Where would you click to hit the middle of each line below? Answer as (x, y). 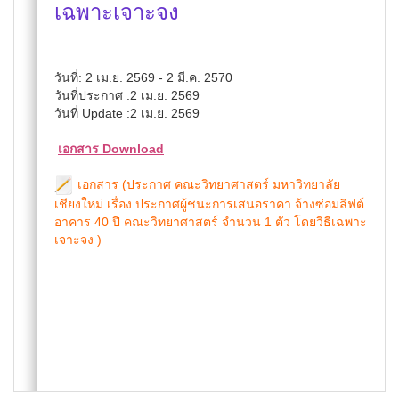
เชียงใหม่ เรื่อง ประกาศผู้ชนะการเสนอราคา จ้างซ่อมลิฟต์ (209, 204)
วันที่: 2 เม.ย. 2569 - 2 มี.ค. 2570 (143, 77)
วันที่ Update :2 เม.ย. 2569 (127, 113)
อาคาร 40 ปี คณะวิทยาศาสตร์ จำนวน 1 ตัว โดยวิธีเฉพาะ (211, 222)
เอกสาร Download (111, 149)
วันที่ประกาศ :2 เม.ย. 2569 (127, 95)
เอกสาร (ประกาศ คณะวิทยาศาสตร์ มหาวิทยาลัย (207, 184)
